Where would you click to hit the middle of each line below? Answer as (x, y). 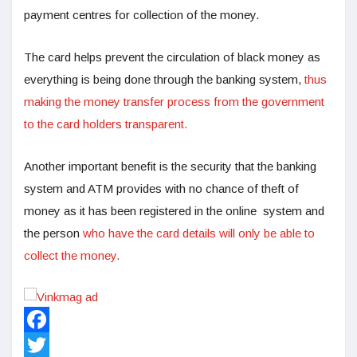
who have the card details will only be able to (199, 233)
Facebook (51, 345)
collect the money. (72, 256)
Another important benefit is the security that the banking (170, 167)
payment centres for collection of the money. (141, 15)
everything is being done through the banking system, (164, 80)
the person (53, 233)
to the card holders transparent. (107, 124)
